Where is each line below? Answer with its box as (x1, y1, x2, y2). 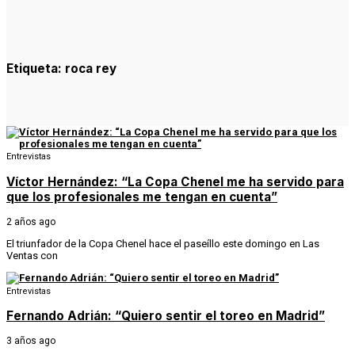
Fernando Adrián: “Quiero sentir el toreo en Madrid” (6, 308, 325, 324)
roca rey (65, 61, 116, 77)
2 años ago (6, 216, 55, 227)
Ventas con (6, 249, 58, 261)
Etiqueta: (6, 61, 65, 77)
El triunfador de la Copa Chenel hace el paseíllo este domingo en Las (6, 237, 319, 250)
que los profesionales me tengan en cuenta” (6, 189, 277, 204)
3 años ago (6, 335, 55, 347)
